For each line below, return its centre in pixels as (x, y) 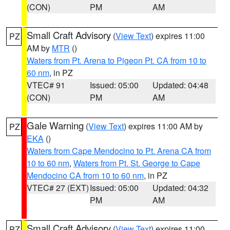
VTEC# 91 (46, 85)
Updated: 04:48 (181, 85)
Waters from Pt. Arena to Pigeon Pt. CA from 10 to (117, 60)
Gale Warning (55, 125)
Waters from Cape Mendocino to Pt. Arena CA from (119, 151)
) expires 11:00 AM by (163, 126)
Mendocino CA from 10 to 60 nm (85, 175)
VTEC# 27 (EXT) (58, 188)
